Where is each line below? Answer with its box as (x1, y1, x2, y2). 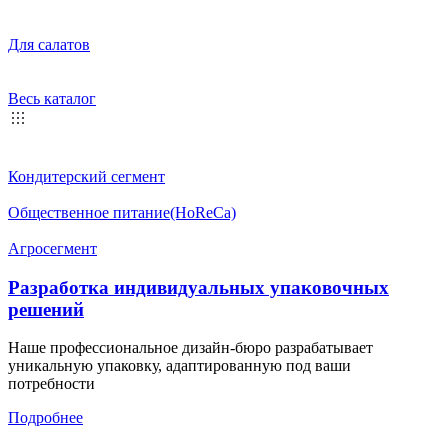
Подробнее (8, 409, 83, 427)
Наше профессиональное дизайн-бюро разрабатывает (8, 339, 373, 357)
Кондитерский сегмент (8, 167, 165, 185)
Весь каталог (8, 89, 96, 107)
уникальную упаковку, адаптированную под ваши (8, 357, 351, 375)
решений (8, 298, 84, 320)
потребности (8, 375, 95, 393)
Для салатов (8, 35, 90, 53)
